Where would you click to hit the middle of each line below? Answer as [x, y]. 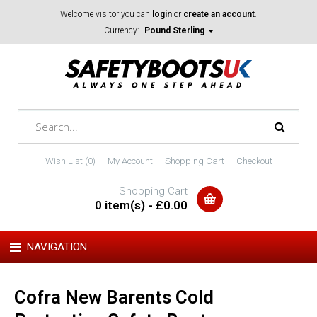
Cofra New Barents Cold [114, 297]
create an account [219, 14]
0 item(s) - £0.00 [141, 205]
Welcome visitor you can [106, 14]
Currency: [123, 30]
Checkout [254, 161]
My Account [130, 161]
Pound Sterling [175, 30]
